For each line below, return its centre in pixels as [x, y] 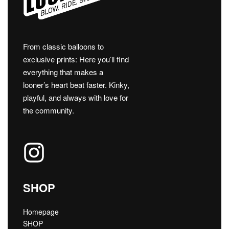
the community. [49, 110]
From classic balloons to [63, 47]
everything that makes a [63, 72]
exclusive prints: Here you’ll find [76, 59]
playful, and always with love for [76, 98]
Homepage [41, 211]
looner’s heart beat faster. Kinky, [76, 85]
